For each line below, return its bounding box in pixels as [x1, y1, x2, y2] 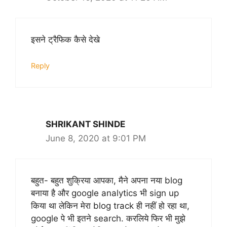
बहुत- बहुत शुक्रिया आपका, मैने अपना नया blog [31, 175, 182, 186]
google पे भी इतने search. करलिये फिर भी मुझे [31, 213, 185, 224]
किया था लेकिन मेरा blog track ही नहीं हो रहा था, [31, 201, 190, 211]
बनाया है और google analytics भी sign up [31, 188, 179, 199]
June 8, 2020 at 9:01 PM [46, 133, 146, 143]
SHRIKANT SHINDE [46, 119, 125, 129]
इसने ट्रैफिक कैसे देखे [31, 34, 100, 45]
